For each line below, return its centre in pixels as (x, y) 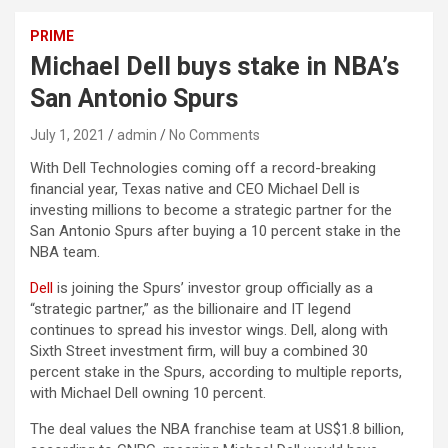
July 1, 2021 (67, 135)
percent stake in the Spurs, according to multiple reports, (216, 372)
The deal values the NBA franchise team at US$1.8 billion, (217, 429)
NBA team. (65, 252)
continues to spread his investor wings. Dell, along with (209, 330)
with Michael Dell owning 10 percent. (148, 393)
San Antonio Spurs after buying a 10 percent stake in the (215, 231)
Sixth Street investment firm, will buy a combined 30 (199, 351)
